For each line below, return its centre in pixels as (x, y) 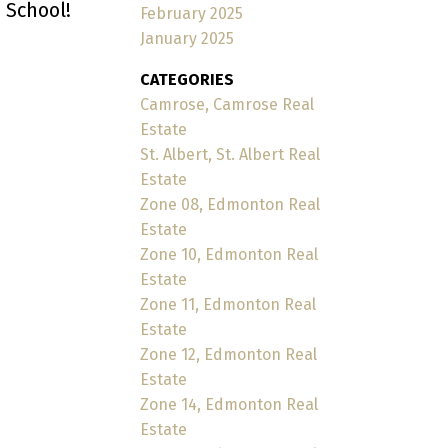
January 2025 (187, 38)
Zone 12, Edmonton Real (229, 354)
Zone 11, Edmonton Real (228, 304)
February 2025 (192, 13)
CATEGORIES (187, 79)
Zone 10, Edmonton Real (229, 254)
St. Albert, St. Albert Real (230, 154)
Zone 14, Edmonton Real (229, 404)
